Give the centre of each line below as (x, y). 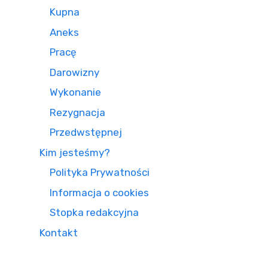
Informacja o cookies (99, 192)
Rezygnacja (77, 112)
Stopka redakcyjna (94, 212)
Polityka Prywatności (100, 172)
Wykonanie (75, 92)
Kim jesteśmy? (75, 152)
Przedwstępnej (86, 132)
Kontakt (59, 232)
